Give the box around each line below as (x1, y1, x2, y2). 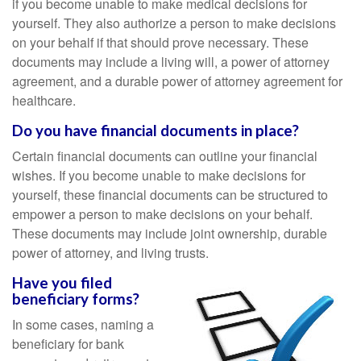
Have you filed (12, 274, 112, 292)
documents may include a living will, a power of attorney (12, 52, 330, 71)
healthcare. (12, 91, 76, 110)
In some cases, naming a (12, 315, 154, 334)
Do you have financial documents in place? (12, 122, 299, 139)
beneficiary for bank (12, 334, 124, 353)
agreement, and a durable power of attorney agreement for (12, 72, 342, 90)
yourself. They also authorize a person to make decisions (12, 14, 336, 32)
